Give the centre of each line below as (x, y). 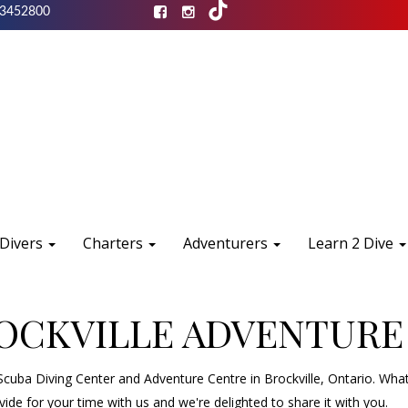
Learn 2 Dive (353, 244)
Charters (115, 244)
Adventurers (228, 244)
